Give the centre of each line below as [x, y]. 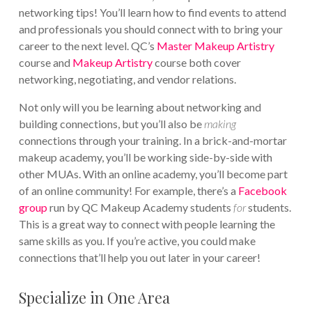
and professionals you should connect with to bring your [150, 29]
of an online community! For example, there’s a [128, 190]
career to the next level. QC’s [87, 45]
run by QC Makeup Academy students [140, 207]
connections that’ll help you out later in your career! [139, 257]
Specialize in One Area [94, 297]
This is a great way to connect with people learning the [147, 224]
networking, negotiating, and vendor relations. [127, 79]
